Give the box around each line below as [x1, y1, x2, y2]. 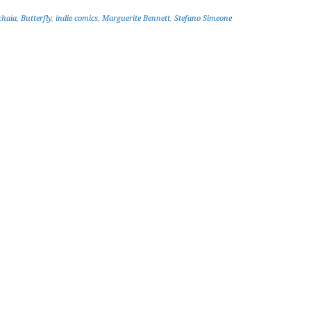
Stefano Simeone [174, 14, 232, 23]
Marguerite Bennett [102, 14, 170, 23]
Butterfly [21, 14, 51, 23]
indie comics [56, 14, 98, 23]
